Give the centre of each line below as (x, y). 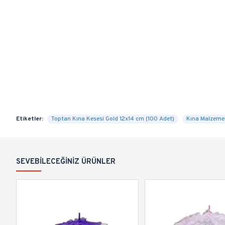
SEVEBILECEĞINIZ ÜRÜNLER (66, 162)
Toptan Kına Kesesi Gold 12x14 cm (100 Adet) (113, 119)
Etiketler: (30, 119)
